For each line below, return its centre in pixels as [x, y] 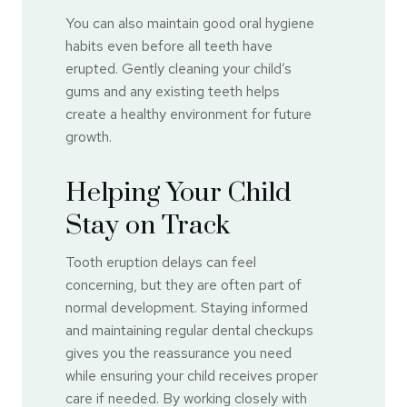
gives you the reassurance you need [179, 353]
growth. [89, 136]
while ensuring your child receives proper [192, 376]
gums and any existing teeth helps [173, 91]
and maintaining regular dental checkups [189, 331]
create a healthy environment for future [189, 114]
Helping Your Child [178, 193]
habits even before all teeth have [169, 45]
